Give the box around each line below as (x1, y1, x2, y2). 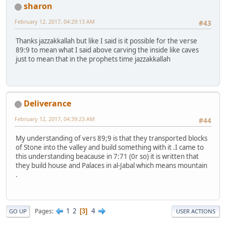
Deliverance (24, 98, 71, 109)
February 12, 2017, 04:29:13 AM (15, 18, 95, 26)
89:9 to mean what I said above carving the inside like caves (16, 45, 199, 54)
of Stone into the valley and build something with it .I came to (16, 142, 204, 152)
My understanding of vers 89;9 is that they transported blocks (16, 133, 207, 143)
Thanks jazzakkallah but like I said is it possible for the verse (16, 36, 197, 45)
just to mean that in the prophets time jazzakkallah (16, 54, 171, 64)
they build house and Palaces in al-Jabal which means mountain (16, 160, 207, 170)
